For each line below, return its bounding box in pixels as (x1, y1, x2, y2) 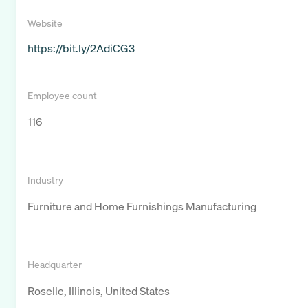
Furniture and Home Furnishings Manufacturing (27, 199, 256, 214)
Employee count (27, 89, 97, 102)
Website (27, 16, 63, 30)
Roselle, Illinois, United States (27, 283, 170, 299)
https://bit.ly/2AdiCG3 (27, 41, 135, 56)
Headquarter (27, 258, 82, 272)
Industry (27, 173, 63, 187)
